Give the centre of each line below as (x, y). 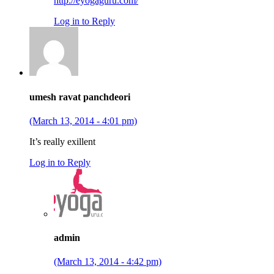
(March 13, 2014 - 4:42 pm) (108, 262)
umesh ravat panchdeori (80, 97)
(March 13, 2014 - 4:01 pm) (83, 120)
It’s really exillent (62, 141)
